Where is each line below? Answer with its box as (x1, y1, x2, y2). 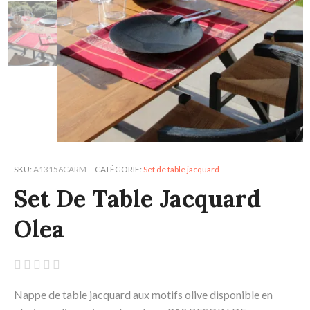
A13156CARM (33, 163, 86, 174)
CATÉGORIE (95, 163, 140, 174)
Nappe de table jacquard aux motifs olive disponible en (14, 287, 273, 301)
